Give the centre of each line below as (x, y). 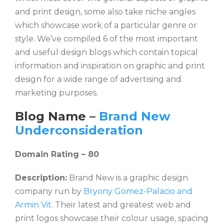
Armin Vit (33, 205)
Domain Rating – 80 (57, 154)
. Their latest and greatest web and (121, 205)
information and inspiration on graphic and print (110, 66)
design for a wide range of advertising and (98, 79)
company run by (49, 191)
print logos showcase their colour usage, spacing (112, 218)
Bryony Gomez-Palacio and (138, 191)
